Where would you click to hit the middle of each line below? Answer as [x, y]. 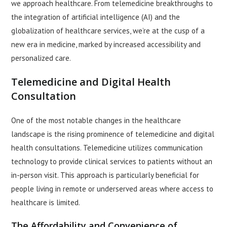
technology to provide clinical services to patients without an [112, 162]
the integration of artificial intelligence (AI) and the [96, 17]
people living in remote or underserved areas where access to [112, 189]
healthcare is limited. [46, 203]
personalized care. [41, 58]
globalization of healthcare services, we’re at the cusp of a [108, 31]
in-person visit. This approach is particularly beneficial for [105, 175]
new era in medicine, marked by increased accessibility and [106, 45]
